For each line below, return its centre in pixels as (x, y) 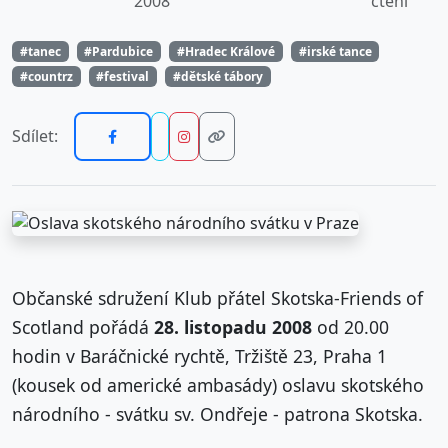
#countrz (46, 76)
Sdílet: (35, 135)
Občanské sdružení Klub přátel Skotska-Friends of (217, 297)
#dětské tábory (217, 76)
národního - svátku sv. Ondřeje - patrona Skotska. (217, 413)
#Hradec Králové (225, 51)
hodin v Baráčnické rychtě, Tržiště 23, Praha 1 (199, 355)
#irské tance (335, 51)
